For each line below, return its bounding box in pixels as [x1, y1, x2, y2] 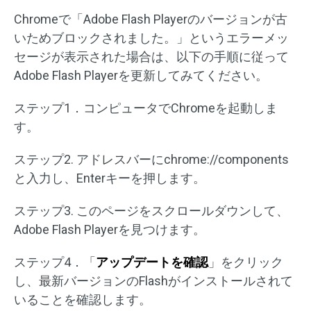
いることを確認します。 [14, 292, 151, 308]
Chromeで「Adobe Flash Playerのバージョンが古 [14, 12, 287, 27]
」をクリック [208, 255, 283, 270]
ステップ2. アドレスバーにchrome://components [14, 152, 289, 167]
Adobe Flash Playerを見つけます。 [14, 222, 205, 237]
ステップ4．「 [14, 255, 96, 270]
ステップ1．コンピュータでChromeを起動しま [14, 101, 278, 116]
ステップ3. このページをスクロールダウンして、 [14, 203, 289, 219]
